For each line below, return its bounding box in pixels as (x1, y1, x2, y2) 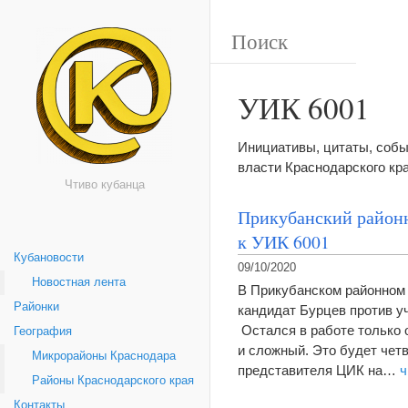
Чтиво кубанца (65, 178, 145, 191)
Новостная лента (32, 276, 126, 289)
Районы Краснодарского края (32, 374, 194, 387)
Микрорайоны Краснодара (32, 350, 176, 362)
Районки (14, 301, 59, 313)
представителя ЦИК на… (238, 362, 400, 378)
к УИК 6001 (238, 229, 330, 253)
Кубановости (14, 251, 84, 264)
